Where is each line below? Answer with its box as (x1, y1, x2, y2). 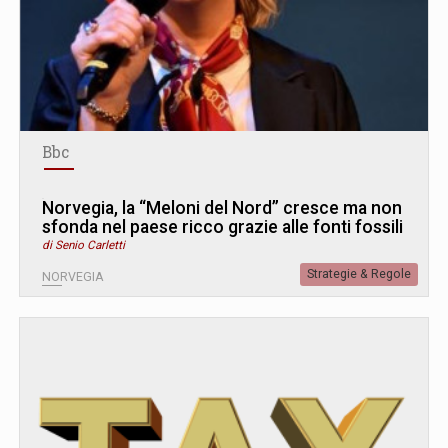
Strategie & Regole (307, 266, 411, 281)
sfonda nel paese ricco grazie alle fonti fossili (42, 216, 403, 237)
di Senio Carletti (42, 237, 125, 252)
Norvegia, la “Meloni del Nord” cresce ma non (42, 197, 402, 218)
